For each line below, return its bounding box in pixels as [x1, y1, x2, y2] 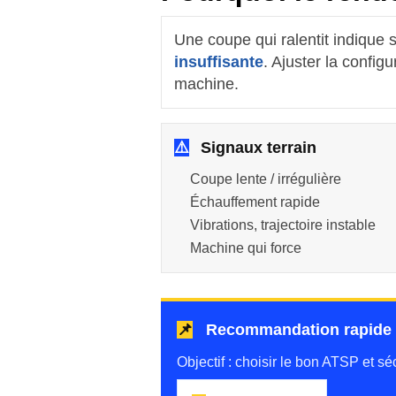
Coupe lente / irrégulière [190, 171, 341, 187]
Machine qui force [190, 240, 301, 255]
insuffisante [174, 53, 263, 71]
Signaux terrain [196, 139, 316, 156]
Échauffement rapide [190, 194, 320, 209]
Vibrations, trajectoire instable [190, 217, 376, 232]
